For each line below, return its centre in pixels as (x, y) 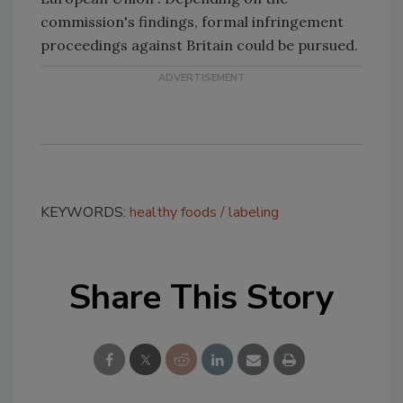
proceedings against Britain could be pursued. (199, 45)
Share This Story (201, 297)
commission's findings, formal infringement (192, 22)
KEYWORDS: (85, 212)
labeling (254, 212)
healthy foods (173, 212)
